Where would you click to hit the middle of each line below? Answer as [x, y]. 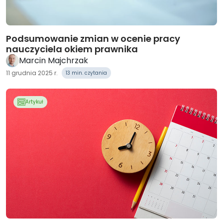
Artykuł [34, 102]
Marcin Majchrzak [54, 60]
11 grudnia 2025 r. [32, 73]
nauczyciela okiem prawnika [72, 49]
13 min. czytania [86, 73]
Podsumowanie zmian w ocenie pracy [93, 39]
